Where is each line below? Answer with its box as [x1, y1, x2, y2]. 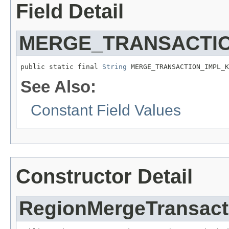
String [102, 63, 127, 71]
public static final [20, 63, 102, 71]
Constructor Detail [16, 165, 193, 188]
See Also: [20, 77, 96, 96]
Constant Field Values [31, 101, 181, 119]
